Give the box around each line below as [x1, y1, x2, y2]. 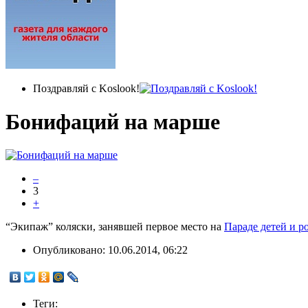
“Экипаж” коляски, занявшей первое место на [5, 221, 224, 233]
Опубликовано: [33, 244, 108, 256]
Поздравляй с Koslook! [33, 82, 140, 94]
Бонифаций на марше [5, 109, 220, 135]
